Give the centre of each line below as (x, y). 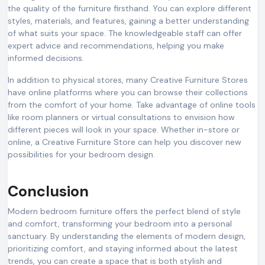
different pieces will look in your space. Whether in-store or (124, 129)
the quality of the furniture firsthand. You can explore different (130, 8)
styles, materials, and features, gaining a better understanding (128, 20)
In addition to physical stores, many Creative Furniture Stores (128, 80)
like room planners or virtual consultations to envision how (121, 117)
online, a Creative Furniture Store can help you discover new (125, 142)
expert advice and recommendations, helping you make (116, 45)
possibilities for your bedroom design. (81, 154)
